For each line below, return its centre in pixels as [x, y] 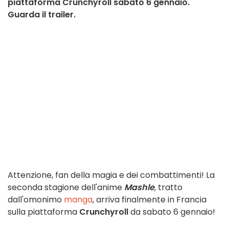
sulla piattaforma [43, 212]
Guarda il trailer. [42, 15]
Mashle [139, 188]
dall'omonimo [36, 200]
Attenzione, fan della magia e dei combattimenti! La [111, 175]
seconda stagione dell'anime [66, 188]
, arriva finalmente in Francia [150, 200]
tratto [169, 188]
